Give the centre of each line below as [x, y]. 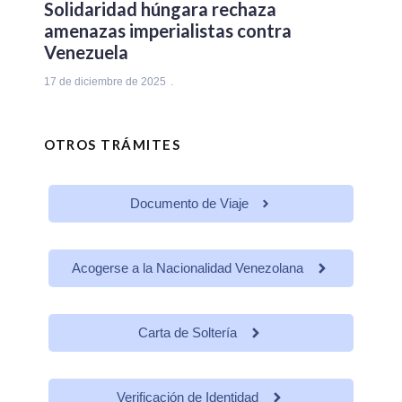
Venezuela [86, 52]
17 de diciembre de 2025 [105, 81]
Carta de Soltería [188, 332]
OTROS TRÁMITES [112, 144]
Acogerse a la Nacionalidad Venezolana [188, 267]
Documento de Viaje [189, 203]
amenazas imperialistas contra [168, 30]
